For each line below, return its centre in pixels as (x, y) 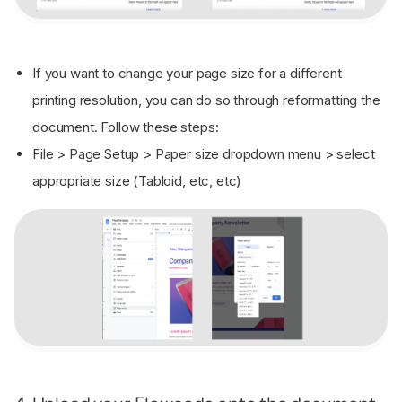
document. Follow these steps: (127, 127)
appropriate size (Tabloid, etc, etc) (139, 181)
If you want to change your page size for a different (187, 73)
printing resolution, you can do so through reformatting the (206, 100)
